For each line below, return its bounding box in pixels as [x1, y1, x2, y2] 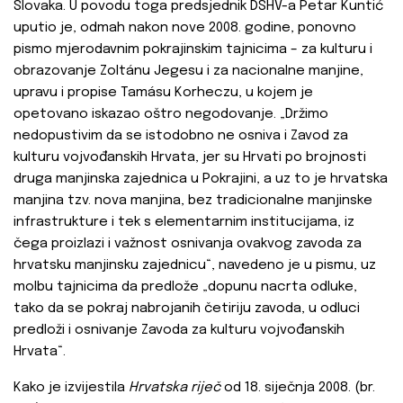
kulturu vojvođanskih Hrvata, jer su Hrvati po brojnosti [13, 150, 366, 166]
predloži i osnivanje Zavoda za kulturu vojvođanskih [13, 323, 345, 338]
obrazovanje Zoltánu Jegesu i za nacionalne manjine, [13, 64, 363, 79]
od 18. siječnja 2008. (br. [220, 381, 375, 396]
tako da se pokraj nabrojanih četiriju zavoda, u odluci [13, 301, 360, 317]
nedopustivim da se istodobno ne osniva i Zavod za [13, 129, 348, 144]
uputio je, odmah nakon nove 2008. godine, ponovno [13, 21, 356, 36]
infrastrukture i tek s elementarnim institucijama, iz [13, 215, 354, 230]
